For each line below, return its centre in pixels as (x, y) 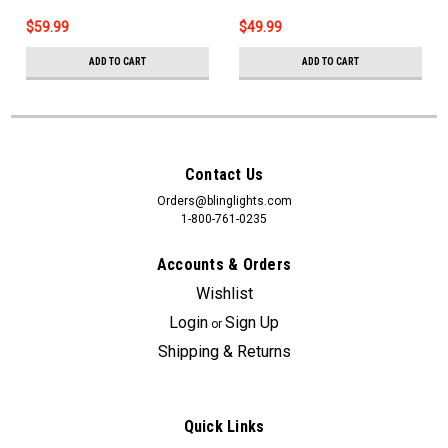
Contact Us (224, 175)
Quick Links (224, 427)
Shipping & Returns (224, 352)
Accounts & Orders (224, 265)
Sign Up (252, 323)
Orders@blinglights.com (224, 201)
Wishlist (224, 294)
